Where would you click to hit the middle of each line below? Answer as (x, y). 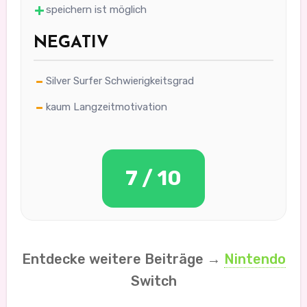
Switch (153, 281)
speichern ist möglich (96, 10)
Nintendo (255, 259)
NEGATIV (71, 44)
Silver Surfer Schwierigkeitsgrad (120, 81)
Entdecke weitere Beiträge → (123, 259)
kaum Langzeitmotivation (106, 107)
